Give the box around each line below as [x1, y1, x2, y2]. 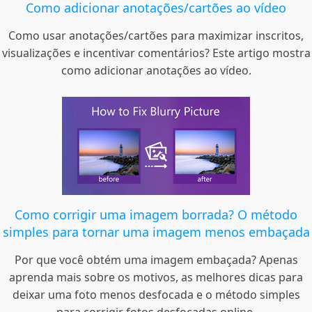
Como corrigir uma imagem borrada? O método [15, 206, 297, 224]
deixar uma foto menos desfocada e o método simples [12, 287, 300, 303]
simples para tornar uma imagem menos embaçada [2, 224, 310, 241]
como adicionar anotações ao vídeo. [61, 63, 251, 79]
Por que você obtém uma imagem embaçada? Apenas [14, 252, 298, 268]
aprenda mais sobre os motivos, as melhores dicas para [9, 270, 303, 286]
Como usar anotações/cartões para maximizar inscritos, [8, 28, 304, 44]
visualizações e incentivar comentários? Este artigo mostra [1, 45, 311, 61]
